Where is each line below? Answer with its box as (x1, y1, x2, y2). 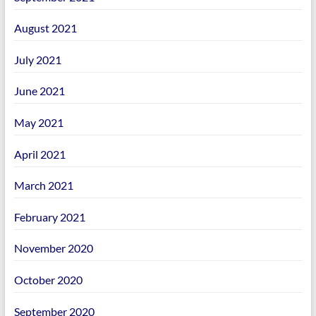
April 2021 (13, 147, 66, 161)
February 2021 (13, 209, 85, 224)
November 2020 (13, 241, 93, 255)
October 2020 (13, 273, 83, 287)
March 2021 (13, 178, 73, 193)
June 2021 (13, 84, 65, 98)
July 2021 (13, 52, 61, 66)
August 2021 (13, 21, 77, 35)
